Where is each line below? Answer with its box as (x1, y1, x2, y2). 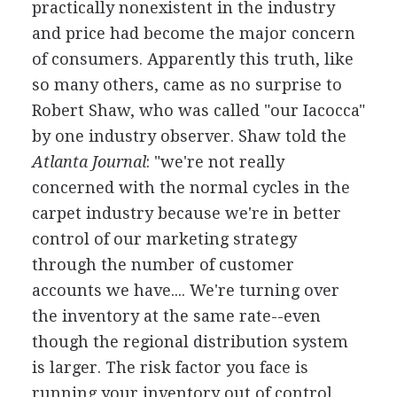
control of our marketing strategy (31, 230, 297, 248)
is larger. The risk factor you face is (31, 358, 308, 377)
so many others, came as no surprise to (31, 75, 342, 94)
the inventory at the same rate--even (31, 307, 321, 325)
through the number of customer (31, 255, 294, 274)
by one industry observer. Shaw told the (31, 127, 346, 145)
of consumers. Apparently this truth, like (31, 50, 354, 68)
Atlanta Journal (31, 152, 146, 171)
